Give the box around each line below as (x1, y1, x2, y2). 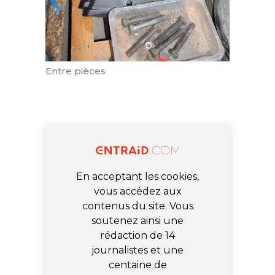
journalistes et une (91, 244, 184, 257)
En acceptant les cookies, (76, 171, 199, 183)
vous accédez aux (93, 185, 182, 198)
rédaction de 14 (100, 230, 175, 242)
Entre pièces (45, 64, 106, 77)
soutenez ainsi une (91, 215, 184, 227)
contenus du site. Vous (82, 200, 193, 212)
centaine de (108, 259, 167, 271)
